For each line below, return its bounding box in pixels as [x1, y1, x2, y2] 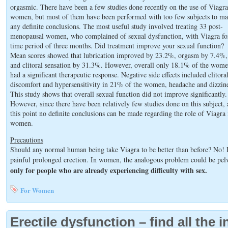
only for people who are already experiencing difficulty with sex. [10, 165, 207, 176]
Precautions [10, 135, 43, 145]
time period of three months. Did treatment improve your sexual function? [10, 41, 224, 50]
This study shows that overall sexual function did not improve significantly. [10, 89, 227, 99]
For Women [20, 185, 54, 195]
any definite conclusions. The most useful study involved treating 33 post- [10, 21, 223, 31]
